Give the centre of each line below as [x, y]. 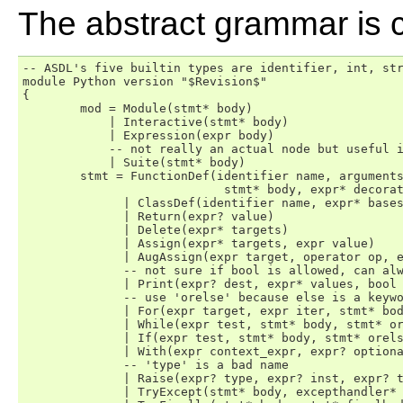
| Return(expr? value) [51, 216]
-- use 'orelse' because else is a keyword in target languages [51, 297]
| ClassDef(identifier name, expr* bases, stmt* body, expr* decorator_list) [51, 203]
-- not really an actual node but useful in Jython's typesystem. [51, 149]
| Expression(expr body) [51, 135]
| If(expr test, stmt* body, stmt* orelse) [51, 338]
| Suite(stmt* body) [51, 162]
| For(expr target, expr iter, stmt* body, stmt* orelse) [51, 311]
